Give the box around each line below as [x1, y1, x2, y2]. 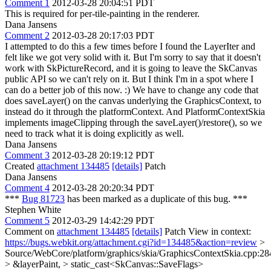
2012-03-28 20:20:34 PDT [52, 183, 154, 193]
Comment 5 [5, 215, 50, 226]
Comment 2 [5, 30, 50, 41]
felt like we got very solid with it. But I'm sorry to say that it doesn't [5, 52, 261, 62]
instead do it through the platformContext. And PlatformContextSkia [5, 106, 265, 117]
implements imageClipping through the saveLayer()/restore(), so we [5, 117, 262, 128]
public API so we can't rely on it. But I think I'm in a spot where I [5, 74, 253, 84]
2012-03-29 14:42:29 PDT [52, 215, 154, 226]
